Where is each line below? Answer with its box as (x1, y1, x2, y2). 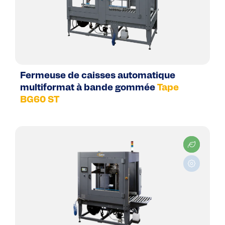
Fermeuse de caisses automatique (20, 71, 175, 81)
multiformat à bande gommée (20, 83, 155, 93)
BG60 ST (20, 95, 59, 105)
